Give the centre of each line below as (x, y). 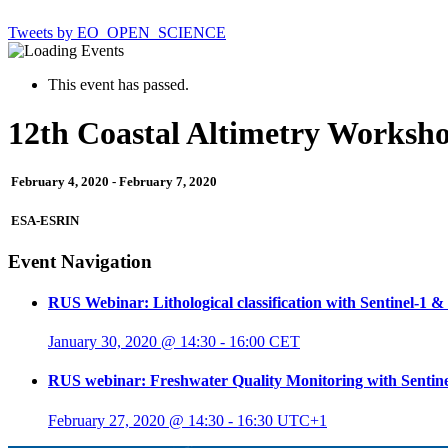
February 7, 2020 (168, 182)
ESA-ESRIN (43, 220)
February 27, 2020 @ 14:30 (136, 420)
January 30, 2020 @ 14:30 (132, 342)
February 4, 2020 (60, 182)
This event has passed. (118, 84)
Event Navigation (80, 261)
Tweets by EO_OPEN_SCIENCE (117, 32)
